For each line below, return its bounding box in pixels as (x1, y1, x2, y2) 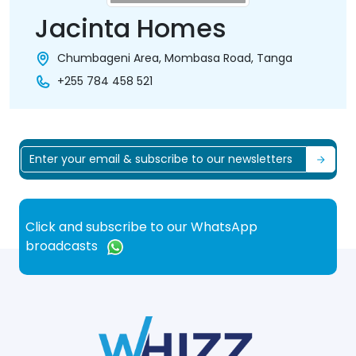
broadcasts (25, 237, 101, 256)
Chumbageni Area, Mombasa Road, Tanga (57, 50, 292, 66)
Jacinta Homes (35, 10, 226, 46)
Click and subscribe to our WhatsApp (25, 218, 257, 237)
